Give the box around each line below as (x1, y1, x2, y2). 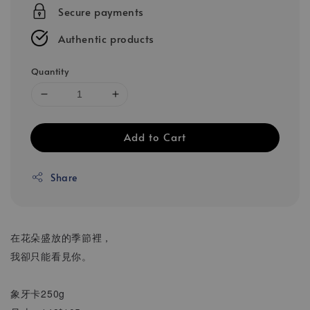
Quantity (31, 64, 69, 77)
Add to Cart (124, 129, 186, 144)
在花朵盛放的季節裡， (10, 230, 112, 244)
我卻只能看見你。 (10, 248, 92, 263)
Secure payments (58, 3, 144, 19)
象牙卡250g (10, 286, 65, 300)
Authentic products (58, 30, 154, 46)
